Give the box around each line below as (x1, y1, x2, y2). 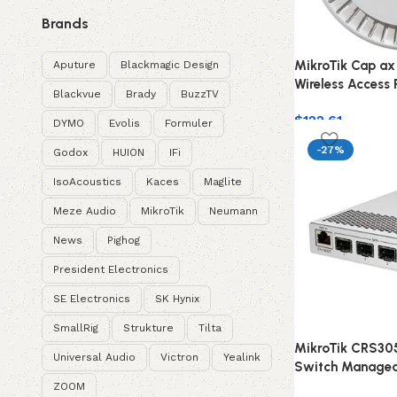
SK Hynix (154, 292, 199, 305)
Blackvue (52, 88, 101, 100)
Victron (160, 351, 198, 363)
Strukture (122, 322, 174, 334)
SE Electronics (52, 292, 130, 305)
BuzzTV (180, 88, 219, 100)
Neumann (208, 205, 258, 217)
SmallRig (52, 322, 98, 334)
